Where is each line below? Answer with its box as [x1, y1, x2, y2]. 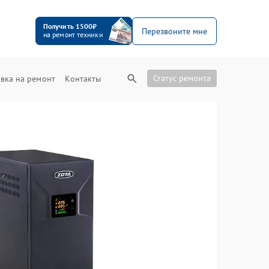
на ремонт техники [43, 30, 103, 39]
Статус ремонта [153, 73, 211, 83]
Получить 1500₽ [43, 22, 97, 31]
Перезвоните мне [141, 25, 207, 37]
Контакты [65, 73, 101, 84]
